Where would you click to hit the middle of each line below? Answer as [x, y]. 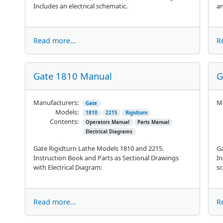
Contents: [64, 121]
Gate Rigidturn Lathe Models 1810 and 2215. [98, 148]
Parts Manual [153, 122]
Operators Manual [108, 122]
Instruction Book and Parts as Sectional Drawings [106, 158]
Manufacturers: [56, 102]
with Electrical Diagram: [67, 167]
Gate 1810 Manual [72, 76]
